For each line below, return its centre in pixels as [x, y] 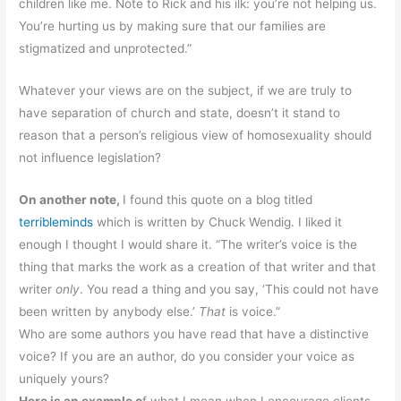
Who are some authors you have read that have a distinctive [194, 333]
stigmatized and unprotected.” [106, 48]
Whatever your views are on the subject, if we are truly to [186, 90]
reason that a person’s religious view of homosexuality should [196, 135]
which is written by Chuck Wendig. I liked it [218, 222]
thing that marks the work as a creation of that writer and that [198, 266]
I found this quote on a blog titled [218, 199]
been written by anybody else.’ [109, 311]
